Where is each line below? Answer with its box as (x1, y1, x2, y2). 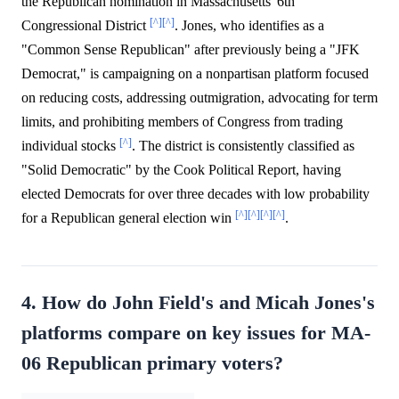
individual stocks (21, 138, 119, 154)
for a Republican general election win (21, 210, 235, 226)
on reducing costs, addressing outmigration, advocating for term (21, 90, 378, 106)
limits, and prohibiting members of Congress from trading (21, 114, 343, 130)
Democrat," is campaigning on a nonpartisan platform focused (21, 66, 369, 82)
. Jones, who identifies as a (175, 18, 324, 34)
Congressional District (21, 18, 150, 34)
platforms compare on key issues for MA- (21, 322, 370, 345)
